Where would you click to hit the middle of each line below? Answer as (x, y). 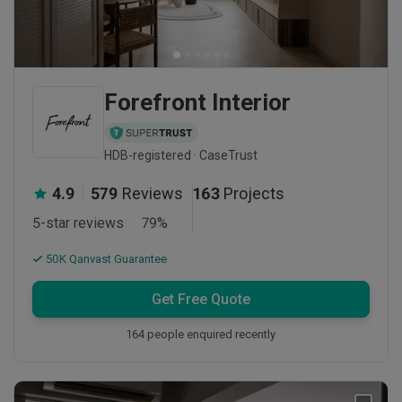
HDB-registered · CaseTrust (181, 156)
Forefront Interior (197, 103)
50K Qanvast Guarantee (105, 259)
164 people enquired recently (201, 335)
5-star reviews (78, 223)
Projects (254, 194)
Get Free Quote (201, 300)
